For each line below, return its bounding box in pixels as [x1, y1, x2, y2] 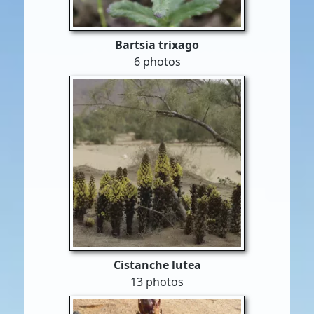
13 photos [130, 274, 184, 289]
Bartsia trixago [115, 37, 199, 53]
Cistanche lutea [113, 257, 201, 273]
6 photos [133, 54, 181, 69]
